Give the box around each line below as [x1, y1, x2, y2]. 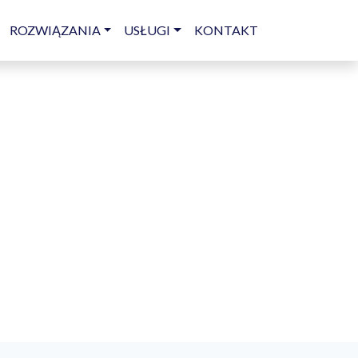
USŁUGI [124, 22, 171, 38]
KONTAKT [194, 22, 258, 38]
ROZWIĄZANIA [9, 22, 101, 38]
